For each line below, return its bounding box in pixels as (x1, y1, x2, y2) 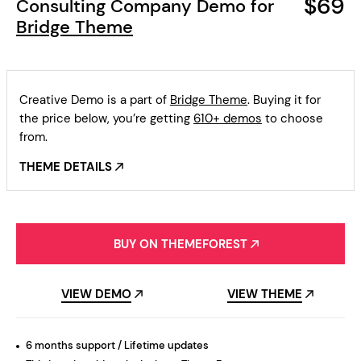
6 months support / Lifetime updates (26, 338, 209, 352)
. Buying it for (247, 92, 321, 108)
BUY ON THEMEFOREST (114, 236, 247, 253)
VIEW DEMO (61, 285, 131, 302)
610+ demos (193, 110, 262, 127)
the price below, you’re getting (19, 110, 193, 127)
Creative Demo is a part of (19, 92, 170, 108)
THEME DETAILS (19, 159, 112, 176)
